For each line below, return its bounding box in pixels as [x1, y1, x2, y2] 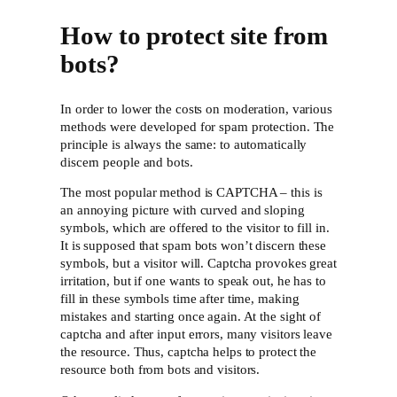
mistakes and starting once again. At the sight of [60, 309, 322, 324]
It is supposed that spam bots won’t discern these [60, 238, 327, 253]
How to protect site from [60, 21, 328, 50]
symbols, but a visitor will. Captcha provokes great [60, 256, 337, 271]
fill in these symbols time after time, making [60, 292, 300, 307]
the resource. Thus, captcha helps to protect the [60, 345, 317, 360]
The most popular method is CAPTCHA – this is [60, 185, 323, 200]
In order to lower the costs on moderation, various [60, 101, 332, 116]
